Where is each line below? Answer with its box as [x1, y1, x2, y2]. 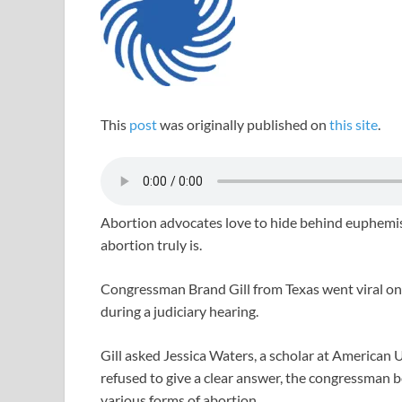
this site [329, 116, 378, 134]
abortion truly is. [100, 236, 202, 254]
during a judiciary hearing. [100, 302, 258, 320]
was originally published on [157, 116, 329, 134]
